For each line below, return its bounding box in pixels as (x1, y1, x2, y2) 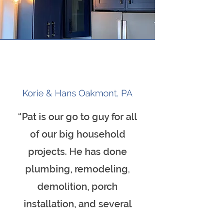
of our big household (30, 128, 125, 140)
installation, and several (23, 198, 132, 210)
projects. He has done (28, 146, 127, 157)
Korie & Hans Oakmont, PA (22, 88, 133, 98)
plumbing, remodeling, (25, 163, 130, 175)
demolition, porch (37, 181, 118, 192)
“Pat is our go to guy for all (18, 111, 137, 123)
